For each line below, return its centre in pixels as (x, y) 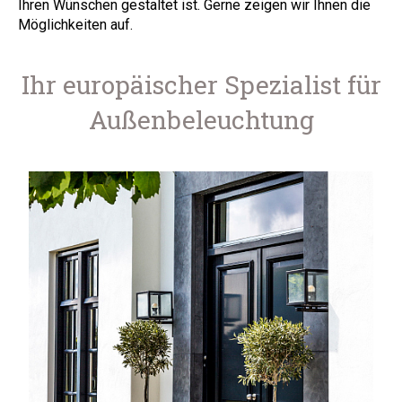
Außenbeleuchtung (201, 120)
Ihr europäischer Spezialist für (201, 85)
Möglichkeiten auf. (75, 25)
